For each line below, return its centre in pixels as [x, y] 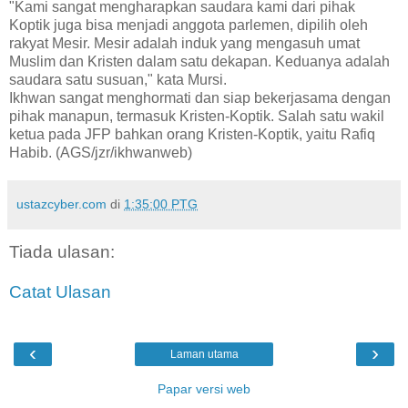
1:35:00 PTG [161, 204]
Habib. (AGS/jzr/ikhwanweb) [101, 153]
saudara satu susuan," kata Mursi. [118, 80]
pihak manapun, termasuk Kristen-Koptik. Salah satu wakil [197, 117]
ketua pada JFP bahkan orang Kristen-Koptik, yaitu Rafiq [192, 135]
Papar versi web [204, 389]
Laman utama [204, 355]
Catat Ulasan [60, 291]
